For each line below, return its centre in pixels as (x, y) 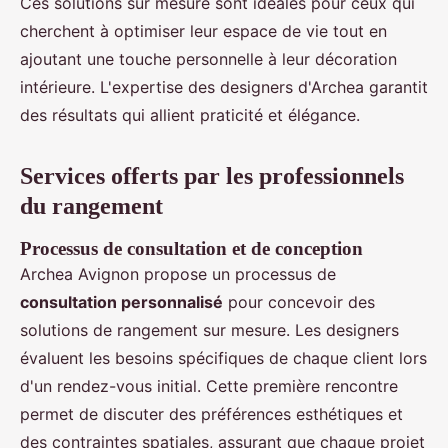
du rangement (91, 206)
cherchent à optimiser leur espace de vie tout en (203, 31)
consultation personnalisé (121, 302)
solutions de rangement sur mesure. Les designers (209, 330)
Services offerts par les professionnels (212, 176)
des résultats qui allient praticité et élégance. (190, 115)
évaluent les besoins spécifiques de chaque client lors (223, 358)
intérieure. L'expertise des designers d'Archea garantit (224, 87)
